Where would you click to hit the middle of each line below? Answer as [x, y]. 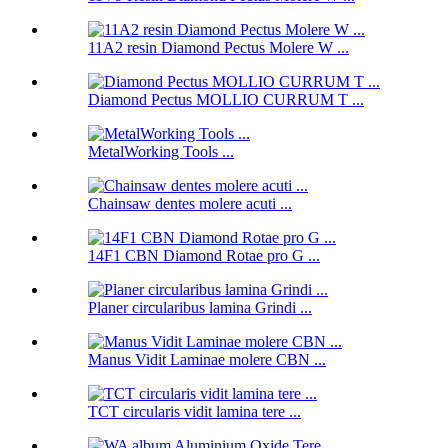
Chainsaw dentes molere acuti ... [190, 204]
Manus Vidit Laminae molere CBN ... [207, 360]
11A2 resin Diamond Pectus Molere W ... [218, 48]
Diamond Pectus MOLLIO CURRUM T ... [226, 100]
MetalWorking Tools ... [161, 152]
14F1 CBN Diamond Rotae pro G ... [204, 256]
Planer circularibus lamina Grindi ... [200, 308]
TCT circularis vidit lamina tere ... [194, 412]
